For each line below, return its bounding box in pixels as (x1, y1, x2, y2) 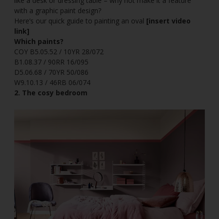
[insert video (146, 16, 191, 26)
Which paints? (14, 37, 64, 46)
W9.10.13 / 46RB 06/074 (14, 78, 90, 88)
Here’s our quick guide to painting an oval (14, 16, 146, 26)
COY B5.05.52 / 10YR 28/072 (14, 47, 104, 57)
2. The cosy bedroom (14, 88, 88, 98)
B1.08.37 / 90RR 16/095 (14, 57, 88, 67)
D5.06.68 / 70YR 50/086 (14, 67, 88, 77)
